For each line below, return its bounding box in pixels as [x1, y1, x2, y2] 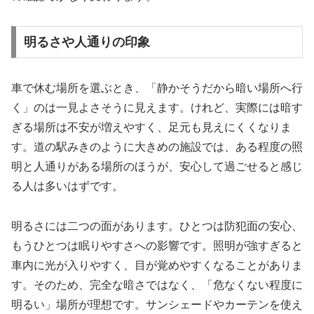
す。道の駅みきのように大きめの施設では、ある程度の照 [11, 141, 303, 153]
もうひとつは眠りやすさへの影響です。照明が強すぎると [11, 240, 303, 252]
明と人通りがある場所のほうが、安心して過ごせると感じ [11, 161, 303, 173]
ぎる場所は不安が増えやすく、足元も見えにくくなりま [11, 121, 292, 134]
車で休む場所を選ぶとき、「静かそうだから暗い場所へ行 [11, 82, 303, 95]
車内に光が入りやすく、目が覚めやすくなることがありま [11, 259, 303, 272]
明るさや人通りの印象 [23, 35, 150, 50]
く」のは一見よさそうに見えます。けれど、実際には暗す [11, 102, 303, 114]
